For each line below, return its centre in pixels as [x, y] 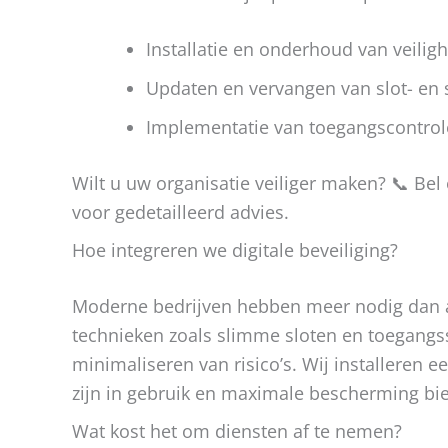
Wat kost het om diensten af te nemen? [237, 431]
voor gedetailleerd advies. [180, 212]
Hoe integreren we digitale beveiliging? [235, 250]
